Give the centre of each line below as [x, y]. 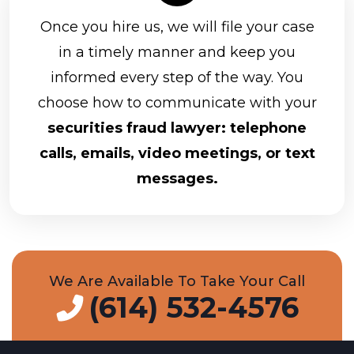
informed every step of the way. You [177, 78]
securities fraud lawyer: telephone [177, 128]
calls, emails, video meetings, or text [177, 154]
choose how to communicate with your [177, 103]
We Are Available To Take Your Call [177, 282]
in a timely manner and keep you [177, 53]
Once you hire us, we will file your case [177, 27]
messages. [177, 179]
